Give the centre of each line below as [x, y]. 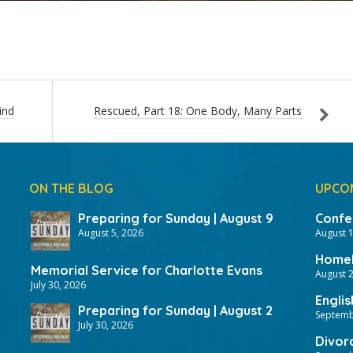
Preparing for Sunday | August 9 [176, 218]
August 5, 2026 [111, 233]
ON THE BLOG [71, 188]
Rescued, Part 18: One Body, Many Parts [198, 111]
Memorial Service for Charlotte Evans [147, 270]
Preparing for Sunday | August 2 [175, 310]
